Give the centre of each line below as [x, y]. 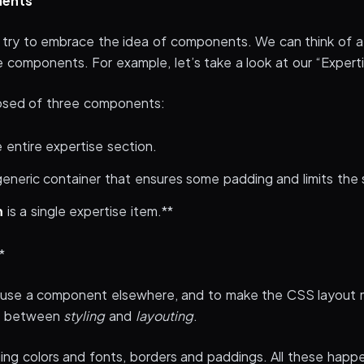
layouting [164, 316]
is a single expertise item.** [88, 211]
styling [84, 316]
